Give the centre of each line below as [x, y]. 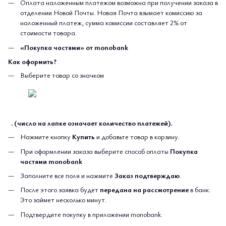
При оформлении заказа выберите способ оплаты [94, 151]
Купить [84, 137]
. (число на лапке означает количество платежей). [90, 123]
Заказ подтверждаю [147, 175]
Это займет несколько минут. [63, 200]
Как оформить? [32, 62]
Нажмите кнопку [46, 137]
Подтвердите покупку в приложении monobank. [91, 214]
